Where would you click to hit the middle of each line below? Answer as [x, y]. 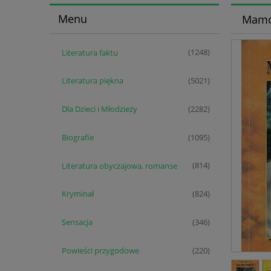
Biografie [77, 137]
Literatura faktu [90, 52]
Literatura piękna [92, 81]
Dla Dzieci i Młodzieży [99, 109]
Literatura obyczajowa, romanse [119, 165]
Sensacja [77, 222]
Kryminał [77, 194]
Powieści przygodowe [100, 251]
